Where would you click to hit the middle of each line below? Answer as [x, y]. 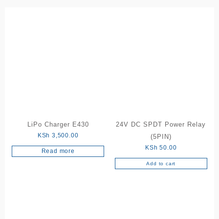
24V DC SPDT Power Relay [161, 124]
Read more [58, 151]
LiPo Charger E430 [58, 124]
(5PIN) [161, 136]
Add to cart [161, 163]
